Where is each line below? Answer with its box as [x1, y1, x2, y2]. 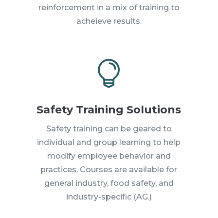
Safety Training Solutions [36, 103, 182, 116]
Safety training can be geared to [46, 124, 172, 133]
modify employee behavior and [47, 151, 171, 161]
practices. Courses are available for [40, 164, 178, 174]
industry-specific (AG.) [66, 192, 152, 201]
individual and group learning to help [37, 137, 181, 147]
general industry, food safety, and [44, 178, 174, 188]
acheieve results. [76, 16, 142, 26]
